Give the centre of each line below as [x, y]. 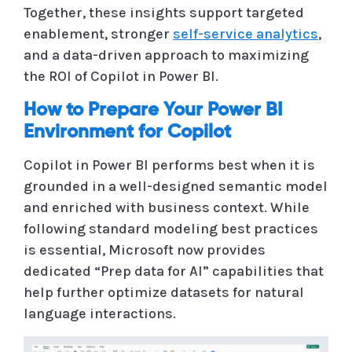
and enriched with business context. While [167, 207]
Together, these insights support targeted [164, 12]
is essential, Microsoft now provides [145, 249]
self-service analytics [246, 33]
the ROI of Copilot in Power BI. [121, 76]
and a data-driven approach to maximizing [166, 55]
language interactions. [100, 313]
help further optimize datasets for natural [164, 292]
